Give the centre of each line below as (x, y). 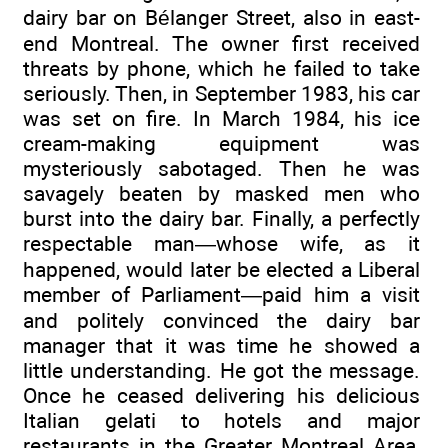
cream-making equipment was (221, 143)
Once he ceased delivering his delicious (221, 395)
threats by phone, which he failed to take (221, 68)
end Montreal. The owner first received (221, 43)
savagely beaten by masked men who (221, 193)
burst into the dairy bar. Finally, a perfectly (221, 218)
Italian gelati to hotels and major (221, 420)
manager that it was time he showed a (221, 345)
